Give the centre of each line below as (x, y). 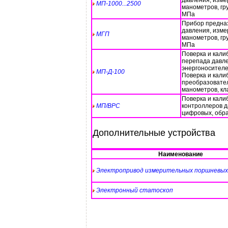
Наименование (180, 154)
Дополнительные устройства (154, 133)
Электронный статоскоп (135, 190)
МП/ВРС (108, 106)
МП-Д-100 (110, 72)
